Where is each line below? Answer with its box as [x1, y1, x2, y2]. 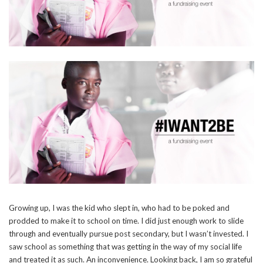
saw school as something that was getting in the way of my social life [9, 241, 242, 251]
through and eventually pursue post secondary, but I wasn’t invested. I [9, 228, 248, 238]
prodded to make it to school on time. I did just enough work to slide [9, 215, 244, 225]
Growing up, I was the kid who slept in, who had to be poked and [9, 203, 230, 213]
